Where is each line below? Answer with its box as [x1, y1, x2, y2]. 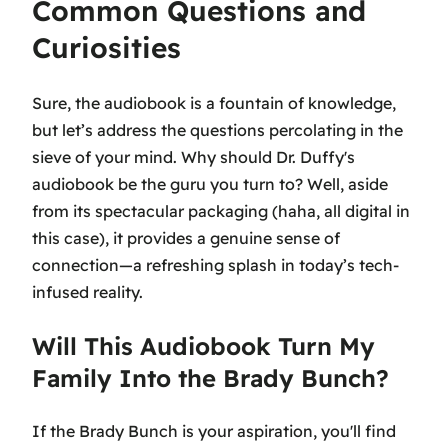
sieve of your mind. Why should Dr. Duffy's [32, 146, 355, 167]
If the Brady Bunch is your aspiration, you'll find [32, 420, 396, 441]
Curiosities [32, 30, 181, 66]
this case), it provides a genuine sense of [32, 227, 340, 248]
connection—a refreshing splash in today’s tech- [32, 254, 399, 275]
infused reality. [32, 281, 143, 302]
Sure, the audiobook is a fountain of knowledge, [32, 92, 396, 113]
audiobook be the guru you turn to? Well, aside [32, 173, 388, 194]
